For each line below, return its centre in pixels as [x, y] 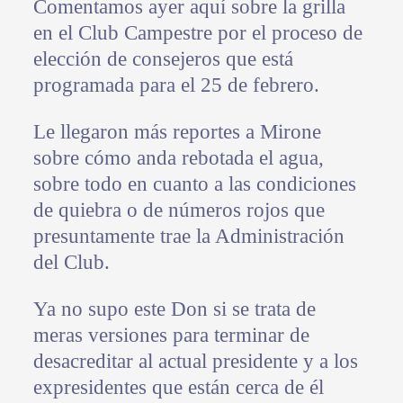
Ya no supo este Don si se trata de [174, 309]
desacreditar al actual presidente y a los [195, 362]
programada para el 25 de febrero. [176, 85]
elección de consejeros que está [163, 59]
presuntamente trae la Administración [188, 237]
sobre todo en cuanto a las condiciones [194, 184]
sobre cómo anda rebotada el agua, [178, 158]
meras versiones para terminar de [171, 336]
